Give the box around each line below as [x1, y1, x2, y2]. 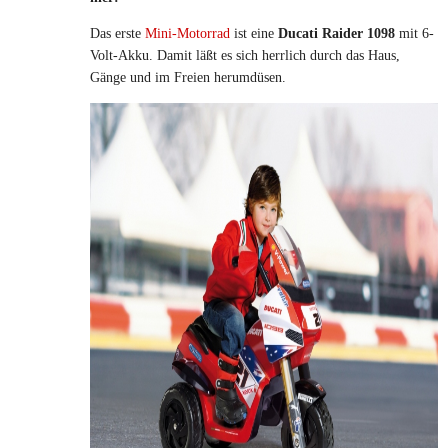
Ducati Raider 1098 [278, 25, 395, 41]
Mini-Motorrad [145, 25, 230, 41]
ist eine [230, 25, 278, 41]
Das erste [90, 25, 145, 41]
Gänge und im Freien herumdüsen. [90, 69, 286, 85]
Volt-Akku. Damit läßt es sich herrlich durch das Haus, [90, 47, 400, 63]
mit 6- [395, 25, 434, 41]
